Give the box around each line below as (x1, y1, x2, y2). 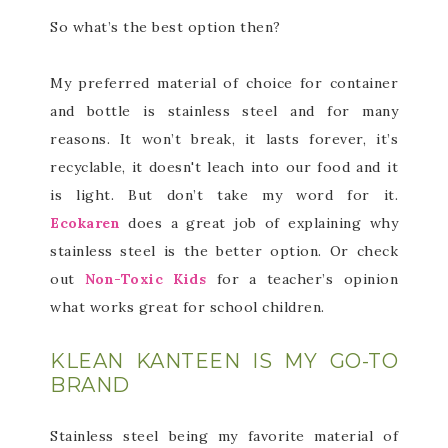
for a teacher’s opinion (206, 270, 399, 288)
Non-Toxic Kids (84, 270, 207, 288)
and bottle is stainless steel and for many (50, 102, 398, 120)
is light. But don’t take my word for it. (50, 186, 398, 204)
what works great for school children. (50, 298, 325, 316)
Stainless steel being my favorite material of (50, 427, 398, 445)
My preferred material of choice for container (50, 74, 398, 92)
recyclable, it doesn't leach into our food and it (50, 158, 398, 176)
